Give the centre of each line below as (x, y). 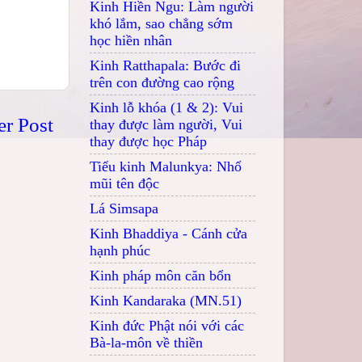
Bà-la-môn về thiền (146, 342)
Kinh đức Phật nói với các (167, 325)
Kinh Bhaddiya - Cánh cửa (168, 233)
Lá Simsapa (124, 208)
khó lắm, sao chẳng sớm (161, 23)
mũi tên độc (124, 183)
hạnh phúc (120, 250)
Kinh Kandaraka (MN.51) (166, 300)
